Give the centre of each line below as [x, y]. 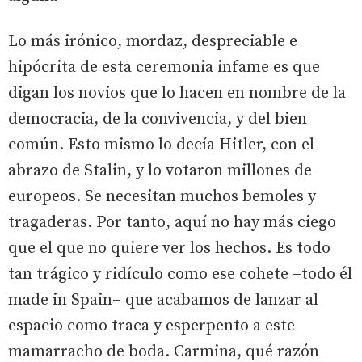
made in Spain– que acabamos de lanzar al [163, 300]
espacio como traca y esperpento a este [152, 326]
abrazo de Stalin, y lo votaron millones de [160, 170]
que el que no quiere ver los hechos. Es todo [169, 248]
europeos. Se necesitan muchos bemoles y [162, 196]
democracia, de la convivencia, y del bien [158, 119]
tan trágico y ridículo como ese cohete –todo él [180, 274]
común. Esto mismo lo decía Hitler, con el [161, 145]
